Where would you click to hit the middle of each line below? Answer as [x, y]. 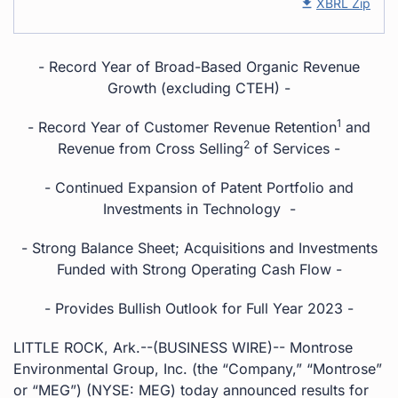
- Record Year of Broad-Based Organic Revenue [199, 66]
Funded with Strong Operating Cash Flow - [199, 269]
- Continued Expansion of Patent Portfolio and [199, 187]
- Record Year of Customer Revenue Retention [182, 127]
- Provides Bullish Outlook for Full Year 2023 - [199, 308]
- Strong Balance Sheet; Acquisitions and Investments [199, 247]
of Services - [295, 148]
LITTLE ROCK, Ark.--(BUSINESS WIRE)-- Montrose [183, 347]
